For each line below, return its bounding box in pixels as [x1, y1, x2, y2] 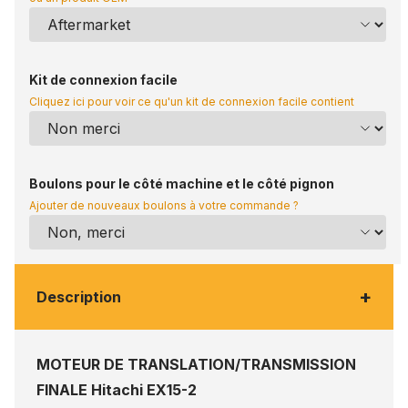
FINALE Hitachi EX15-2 [36, 381, 197, 400]
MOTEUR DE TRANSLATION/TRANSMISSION [36, 355, 356, 374]
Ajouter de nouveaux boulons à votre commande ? [29, 199, 299, 213]
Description [36, 288, 121, 307]
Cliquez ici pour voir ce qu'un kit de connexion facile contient [29, 95, 354, 109]
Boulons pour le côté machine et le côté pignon [29, 176, 334, 192]
